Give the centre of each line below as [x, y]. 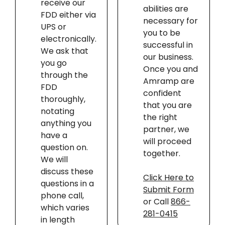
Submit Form [168, 190]
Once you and [170, 69]
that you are [167, 105]
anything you [66, 124]
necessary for [170, 21]
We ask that [64, 51]
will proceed [167, 142]
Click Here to [168, 178]
